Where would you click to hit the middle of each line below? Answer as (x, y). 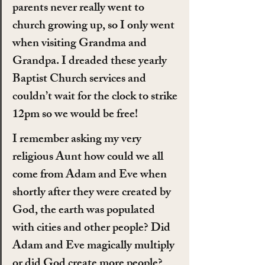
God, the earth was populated (85, 211)
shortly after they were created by (93, 193)
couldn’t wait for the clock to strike (96, 97)
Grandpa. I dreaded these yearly (91, 62)
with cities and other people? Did (93, 228)
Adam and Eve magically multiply (95, 246)
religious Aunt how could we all (89, 157)
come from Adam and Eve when (91, 175)
